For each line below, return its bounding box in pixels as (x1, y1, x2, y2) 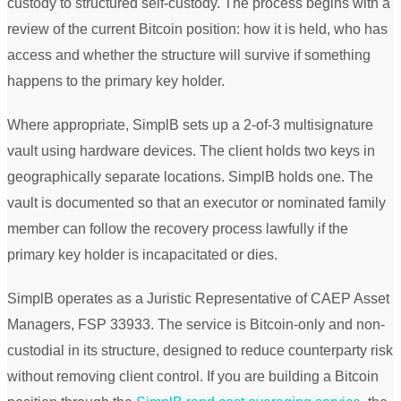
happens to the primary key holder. (7, 73, 225, 89)
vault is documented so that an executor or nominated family (7, 194, 386, 210)
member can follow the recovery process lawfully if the (7, 220, 348, 236)
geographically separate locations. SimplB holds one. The (7, 168, 373, 184)
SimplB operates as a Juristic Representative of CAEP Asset (7, 290, 389, 306)
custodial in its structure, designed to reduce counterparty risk (7, 342, 393, 358)
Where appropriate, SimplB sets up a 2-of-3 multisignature (7, 116, 373, 132)
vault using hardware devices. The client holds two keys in (7, 142, 375, 158)
